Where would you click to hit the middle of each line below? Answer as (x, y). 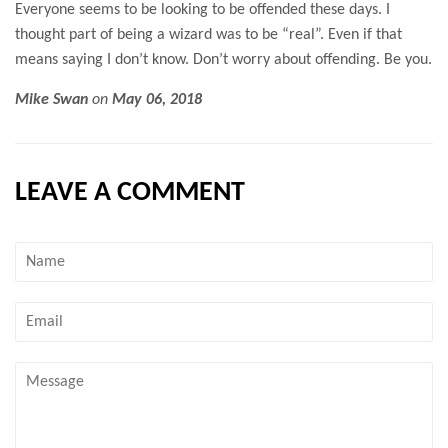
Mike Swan (51, 99)
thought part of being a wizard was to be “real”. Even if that (208, 34)
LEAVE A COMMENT (130, 192)
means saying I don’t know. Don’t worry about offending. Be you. (223, 59)
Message (40, 372)
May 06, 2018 (157, 99)
